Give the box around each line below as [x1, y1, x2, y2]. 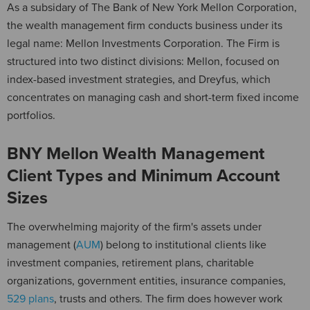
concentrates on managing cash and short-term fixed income [7, 90, 299, 104]
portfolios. [7, 108, 55, 122]
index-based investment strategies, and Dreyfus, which [7, 72, 271, 86]
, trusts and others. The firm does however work [54, 291, 282, 306]
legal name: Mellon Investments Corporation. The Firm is [7, 36, 280, 51]
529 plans [7, 291, 54, 306]
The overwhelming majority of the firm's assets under [7, 219, 262, 234]
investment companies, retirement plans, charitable [7, 255, 254, 270]
